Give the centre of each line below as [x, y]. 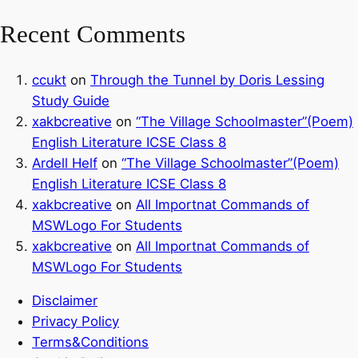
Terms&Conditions [90, 342]
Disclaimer [65, 301]
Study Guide [71, 100]
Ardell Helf [65, 163]
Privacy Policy [76, 322]
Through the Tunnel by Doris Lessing [207, 80]
